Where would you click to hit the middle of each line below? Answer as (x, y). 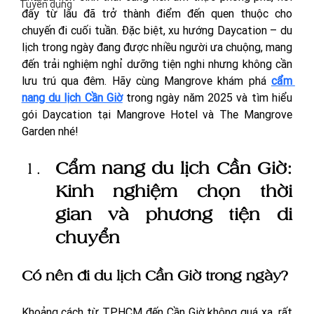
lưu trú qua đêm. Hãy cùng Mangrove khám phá (146, 80)
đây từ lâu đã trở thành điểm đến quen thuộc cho (157, 13)
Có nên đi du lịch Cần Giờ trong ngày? (155, 275)
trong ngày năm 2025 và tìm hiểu (207, 97)
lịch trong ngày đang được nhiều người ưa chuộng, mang (157, 47)
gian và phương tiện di (173, 213)
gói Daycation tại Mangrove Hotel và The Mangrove (157, 114)
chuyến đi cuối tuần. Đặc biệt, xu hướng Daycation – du (157, 30)
